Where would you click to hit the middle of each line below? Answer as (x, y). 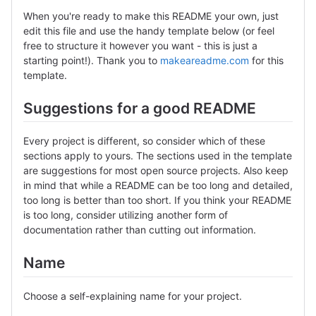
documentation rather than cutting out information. (140, 230)
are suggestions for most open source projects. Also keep (156, 171)
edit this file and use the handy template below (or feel (149, 31)
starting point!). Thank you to (92, 61)
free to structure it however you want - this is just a (140, 46)
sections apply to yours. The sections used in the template (158, 156)
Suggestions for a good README (140, 109)
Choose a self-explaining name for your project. (133, 296)
